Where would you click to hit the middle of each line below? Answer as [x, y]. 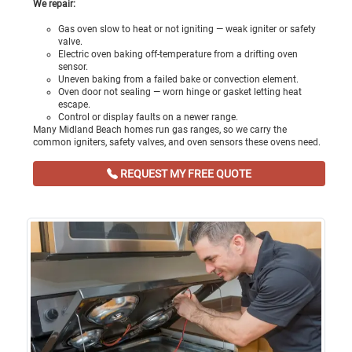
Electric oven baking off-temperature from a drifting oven [178, 55]
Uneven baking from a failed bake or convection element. [178, 80]
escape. [74, 105]
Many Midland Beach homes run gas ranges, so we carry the [160, 130]
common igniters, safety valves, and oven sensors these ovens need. [177, 143]
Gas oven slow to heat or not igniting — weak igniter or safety [187, 29]
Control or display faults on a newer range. [148, 117]
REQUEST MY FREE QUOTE [185, 174]
